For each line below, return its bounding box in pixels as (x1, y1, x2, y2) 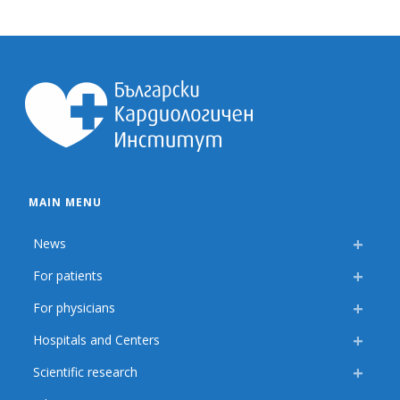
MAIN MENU (29, 195, 103, 211)
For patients (33, 267, 104, 285)
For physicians (33, 299, 116, 317)
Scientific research (33, 363, 138, 381)
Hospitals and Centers (33, 331, 161, 349)
